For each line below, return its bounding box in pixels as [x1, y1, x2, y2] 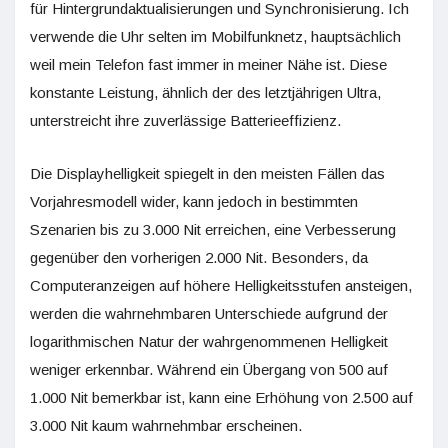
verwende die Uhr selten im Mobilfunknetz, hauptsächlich [30, 28, 401, 45]
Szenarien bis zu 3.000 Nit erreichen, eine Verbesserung [30, 221, 396, 238]
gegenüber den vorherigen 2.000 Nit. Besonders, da [30, 249, 368, 266]
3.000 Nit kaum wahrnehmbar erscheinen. [30, 417, 302, 434]
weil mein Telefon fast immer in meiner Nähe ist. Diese [30, 56, 387, 73]
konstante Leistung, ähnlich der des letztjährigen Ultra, [30, 84, 381, 101]
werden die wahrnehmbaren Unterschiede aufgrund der [30, 305, 388, 322]
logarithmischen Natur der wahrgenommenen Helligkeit [30, 333, 388, 350]
